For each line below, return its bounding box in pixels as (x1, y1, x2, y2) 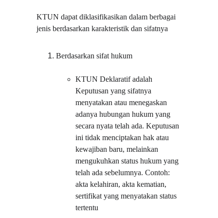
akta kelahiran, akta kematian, (75, 180, 169, 188)
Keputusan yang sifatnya (75, 87, 154, 95)
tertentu (75, 203, 99, 212)
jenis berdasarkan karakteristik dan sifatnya (36, 24, 168, 33)
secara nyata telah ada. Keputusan (75, 122, 182, 130)
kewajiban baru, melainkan (75, 145, 161, 153)
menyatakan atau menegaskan (75, 98, 169, 107)
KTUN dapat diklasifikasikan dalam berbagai (36, 13, 178, 21)
